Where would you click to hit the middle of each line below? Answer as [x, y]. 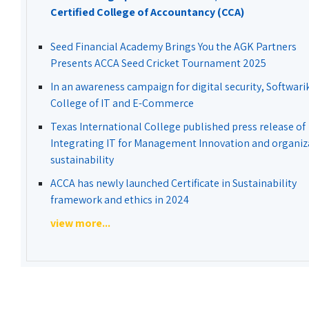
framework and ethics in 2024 [120, 200]
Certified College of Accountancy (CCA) [147, 12]
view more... [80, 223]
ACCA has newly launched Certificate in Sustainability [173, 183]
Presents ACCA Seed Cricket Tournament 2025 [158, 63]
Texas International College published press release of [178, 127]
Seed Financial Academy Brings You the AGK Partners [173, 47]
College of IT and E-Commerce [122, 103]
